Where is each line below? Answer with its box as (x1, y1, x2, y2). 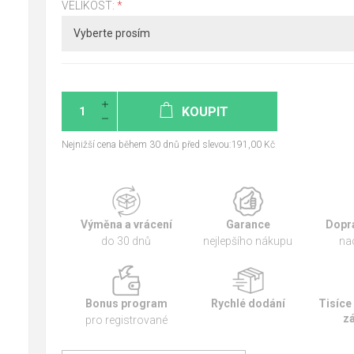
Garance (225, 218, 270, 232)
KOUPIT (182, 104, 229, 120)
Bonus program (85, 297, 168, 311)
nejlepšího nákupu (203, 235, 293, 248)
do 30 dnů (101, 235, 152, 248)
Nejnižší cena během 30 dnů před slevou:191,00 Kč (61, 139, 275, 151)
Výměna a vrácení (80, 218, 172, 232)
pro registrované (85, 314, 168, 327)
